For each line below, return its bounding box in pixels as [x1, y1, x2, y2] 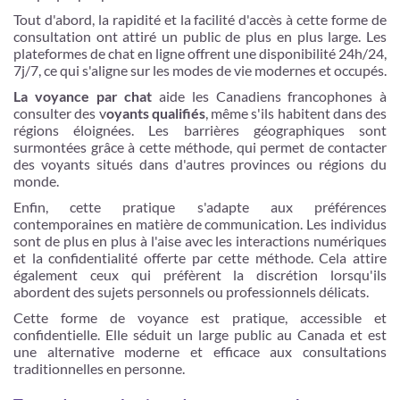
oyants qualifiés [105, 104, 205, 121]
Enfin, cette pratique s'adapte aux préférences [13, 197, 387, 215]
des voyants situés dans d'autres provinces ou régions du [13, 154, 387, 172]
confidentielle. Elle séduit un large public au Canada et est [13, 325, 387, 343]
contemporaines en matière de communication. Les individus [13, 214, 387, 232]
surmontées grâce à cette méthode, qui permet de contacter [13, 137, 387, 155]
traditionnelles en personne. [13, 359, 185, 377]
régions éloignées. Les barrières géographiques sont [13, 121, 387, 138]
